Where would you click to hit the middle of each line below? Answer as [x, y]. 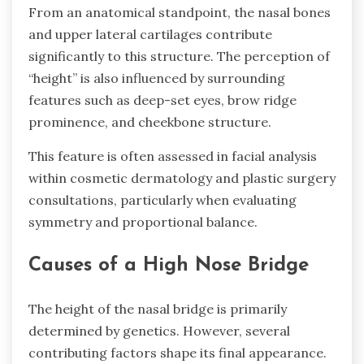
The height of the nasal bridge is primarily [158, 308]
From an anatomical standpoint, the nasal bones [180, 12]
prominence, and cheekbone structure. [150, 121]
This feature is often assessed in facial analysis [173, 156]
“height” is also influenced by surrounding [157, 78]
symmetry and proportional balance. [143, 221]
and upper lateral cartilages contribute [150, 34]
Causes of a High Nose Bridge [169, 265]
